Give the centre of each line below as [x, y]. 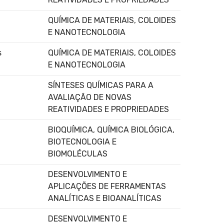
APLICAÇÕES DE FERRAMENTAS [107, 186]
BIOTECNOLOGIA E [82, 141]
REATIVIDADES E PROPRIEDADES [108, 109]
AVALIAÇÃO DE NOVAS [90, 97]
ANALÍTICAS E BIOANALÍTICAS [105, 198]
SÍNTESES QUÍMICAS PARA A [101, 85]
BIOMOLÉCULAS [78, 153]
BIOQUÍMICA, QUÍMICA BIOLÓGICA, [111, 129]
